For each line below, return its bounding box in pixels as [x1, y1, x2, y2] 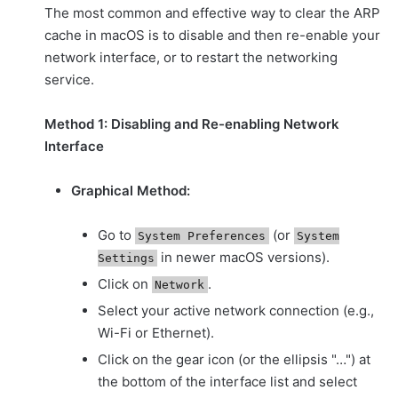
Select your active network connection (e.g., [98, 302, 374, 320]
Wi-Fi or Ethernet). [98, 324, 214, 342]
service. [44, 71, 94, 89]
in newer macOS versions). [157, 249, 330, 267]
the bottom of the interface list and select [98, 373, 357, 391]
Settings [98, 251, 155, 266]
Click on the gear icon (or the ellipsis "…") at [98, 351, 370, 369]
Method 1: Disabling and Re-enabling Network [44, 115, 339, 133]
